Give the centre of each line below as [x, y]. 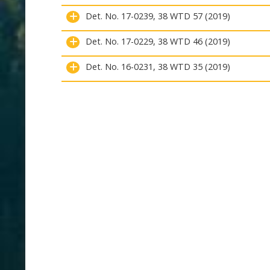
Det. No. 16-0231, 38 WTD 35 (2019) [158, 67]
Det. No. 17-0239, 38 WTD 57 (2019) [158, 16]
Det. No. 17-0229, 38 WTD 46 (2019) [158, 41]
